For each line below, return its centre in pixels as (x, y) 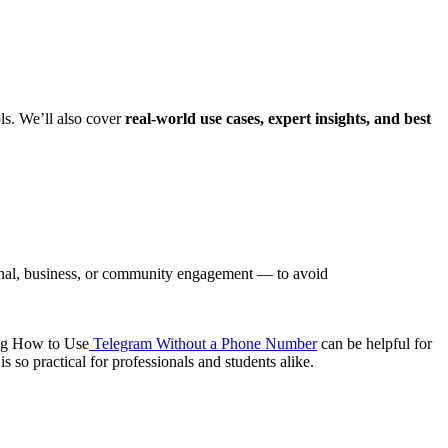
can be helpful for (374, 343)
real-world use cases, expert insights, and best (278, 118)
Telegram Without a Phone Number (203, 343)
